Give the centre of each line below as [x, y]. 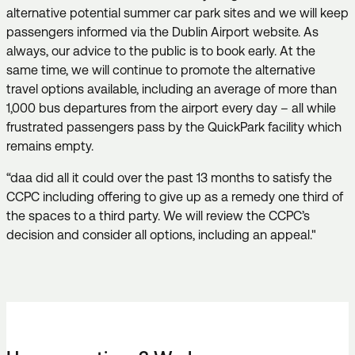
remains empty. [50, 146]
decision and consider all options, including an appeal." [161, 235]
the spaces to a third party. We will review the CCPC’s [158, 216]
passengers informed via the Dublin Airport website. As [162, 32]
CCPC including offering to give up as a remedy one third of [175, 197]
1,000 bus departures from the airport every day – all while [171, 108]
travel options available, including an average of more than [172, 89]
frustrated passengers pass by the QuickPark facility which [174, 127]
